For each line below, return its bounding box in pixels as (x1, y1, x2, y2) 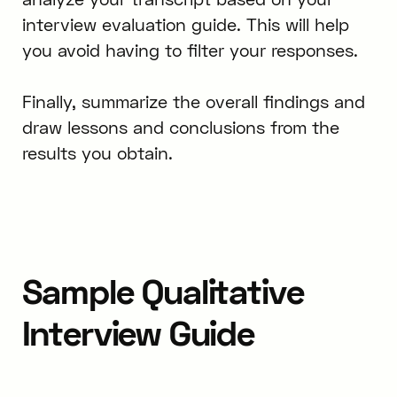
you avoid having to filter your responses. (21, 39, 358, 60)
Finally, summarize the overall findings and (21, 90, 365, 112)
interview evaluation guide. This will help (21, 13, 349, 35)
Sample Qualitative (21, 269, 304, 313)
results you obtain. (21, 142, 173, 163)
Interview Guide (21, 311, 254, 354)
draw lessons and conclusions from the (21, 116, 339, 137)
